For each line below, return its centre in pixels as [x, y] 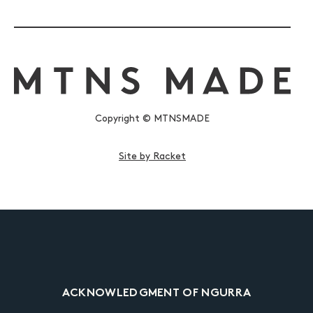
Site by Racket [152, 156]
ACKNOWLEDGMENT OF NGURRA [156, 294]
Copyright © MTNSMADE [152, 119]
